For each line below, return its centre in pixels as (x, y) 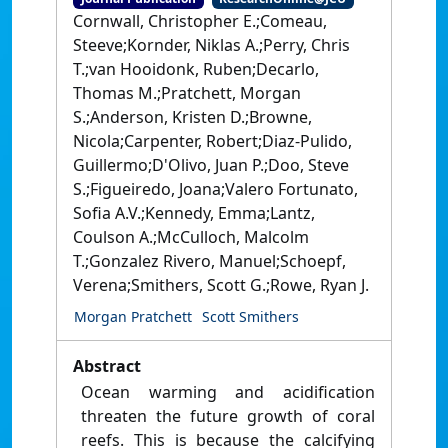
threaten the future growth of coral (228, 416)
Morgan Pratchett (133, 317)
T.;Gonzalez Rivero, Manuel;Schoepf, (209, 261)
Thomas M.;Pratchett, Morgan (187, 93)
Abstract (107, 366)
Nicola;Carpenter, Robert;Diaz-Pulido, (212, 141)
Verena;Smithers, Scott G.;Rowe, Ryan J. (221, 285)
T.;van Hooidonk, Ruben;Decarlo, (196, 69)
